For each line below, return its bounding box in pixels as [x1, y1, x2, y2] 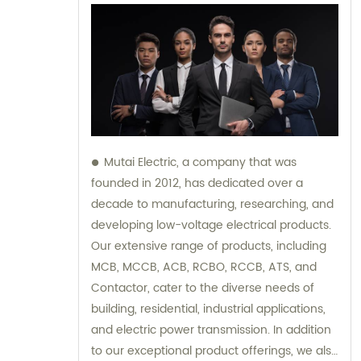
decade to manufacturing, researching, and [91, 195, 334, 214]
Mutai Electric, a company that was [104, 153, 297, 172]
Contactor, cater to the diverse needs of [91, 279, 314, 298]
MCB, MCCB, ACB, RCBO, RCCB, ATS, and [91, 258, 317, 277]
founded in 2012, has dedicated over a [91, 174, 303, 193]
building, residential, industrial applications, [91, 300, 326, 319]
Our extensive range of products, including [91, 237, 326, 256]
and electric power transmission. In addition [91, 321, 331, 340]
